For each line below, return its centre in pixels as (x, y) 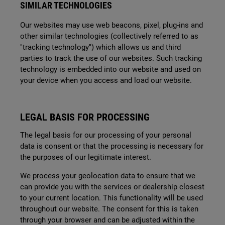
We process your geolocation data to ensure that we (108, 176)
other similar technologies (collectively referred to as (109, 36)
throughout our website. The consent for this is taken (109, 209)
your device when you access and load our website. (106, 80)
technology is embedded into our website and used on (110, 69)
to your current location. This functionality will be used (111, 198)
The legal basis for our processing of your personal (106, 135)
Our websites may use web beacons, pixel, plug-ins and (111, 25)
